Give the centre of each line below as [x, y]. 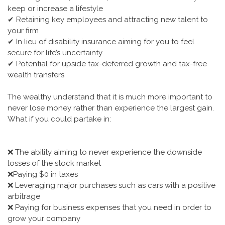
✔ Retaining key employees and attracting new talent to [108, 20]
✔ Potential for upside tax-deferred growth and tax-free [107, 64]
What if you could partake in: [59, 119]
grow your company [44, 218]
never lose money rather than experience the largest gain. [111, 108]
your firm [23, 31]
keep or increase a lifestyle [55, 9]
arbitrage [24, 196]
